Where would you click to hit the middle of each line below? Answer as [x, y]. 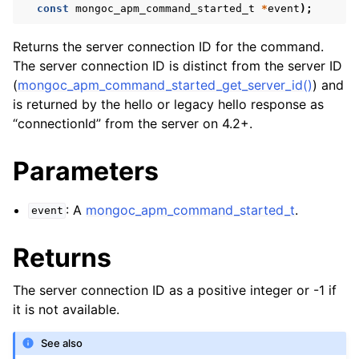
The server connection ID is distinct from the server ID [177, 65]
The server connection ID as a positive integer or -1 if [175, 290]
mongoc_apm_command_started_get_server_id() [165, 85]
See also [62, 343]
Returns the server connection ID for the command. [168, 46]
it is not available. [66, 309]
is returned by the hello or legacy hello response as [168, 104]
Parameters [86, 171]
